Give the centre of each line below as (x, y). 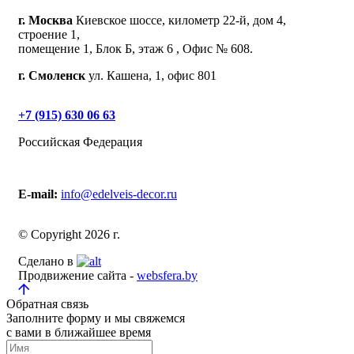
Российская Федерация (80, 142)
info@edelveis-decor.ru (119, 194)
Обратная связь (47, 304)
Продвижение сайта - (77, 276)
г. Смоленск (52, 76)
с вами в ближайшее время (79, 333)
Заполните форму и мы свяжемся (96, 318)
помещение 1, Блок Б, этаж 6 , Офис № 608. (136, 49)
